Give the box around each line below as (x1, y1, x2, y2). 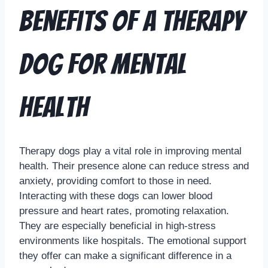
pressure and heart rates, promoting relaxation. (19, 205, 229, 217)
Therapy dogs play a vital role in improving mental (19, 145, 242, 157)
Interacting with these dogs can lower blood (19, 190, 212, 202)
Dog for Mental (19, 49, 187, 80)
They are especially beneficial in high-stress (19, 220, 216, 232)
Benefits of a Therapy (19, 6, 244, 37)
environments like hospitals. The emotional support (19, 235, 246, 247)
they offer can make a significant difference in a (19, 250, 232, 262)
